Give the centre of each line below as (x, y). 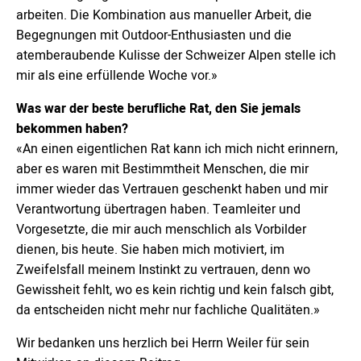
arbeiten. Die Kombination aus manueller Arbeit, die (164, 15)
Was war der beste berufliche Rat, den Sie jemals (158, 109)
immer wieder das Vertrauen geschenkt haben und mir (172, 189)
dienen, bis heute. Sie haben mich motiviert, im (150, 250)
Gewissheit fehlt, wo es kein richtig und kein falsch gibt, (175, 290)
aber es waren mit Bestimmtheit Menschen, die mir (162, 169)
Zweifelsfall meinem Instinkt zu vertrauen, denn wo (163, 270)
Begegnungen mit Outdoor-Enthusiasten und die (154, 35)
